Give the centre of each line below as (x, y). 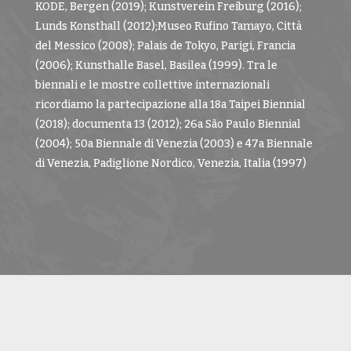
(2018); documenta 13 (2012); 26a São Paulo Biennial (168, 124)
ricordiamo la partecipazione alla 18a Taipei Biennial (170, 105)
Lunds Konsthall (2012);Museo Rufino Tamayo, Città (168, 26)
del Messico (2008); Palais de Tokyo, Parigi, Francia (165, 46)
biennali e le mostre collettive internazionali (152, 85)
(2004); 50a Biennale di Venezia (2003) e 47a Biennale (174, 144)
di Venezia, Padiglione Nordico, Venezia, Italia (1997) (170, 163)
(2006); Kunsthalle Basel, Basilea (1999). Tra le (156, 65)
